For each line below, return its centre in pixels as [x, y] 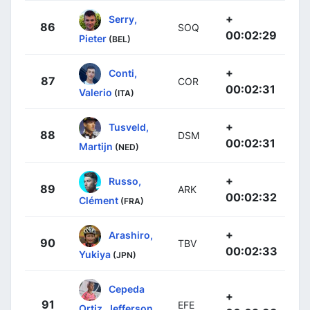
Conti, [123, 73]
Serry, [123, 19]
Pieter [93, 39]
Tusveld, [129, 127]
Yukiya [95, 255]
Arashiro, [131, 235]
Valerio [95, 93]
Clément [99, 201]
